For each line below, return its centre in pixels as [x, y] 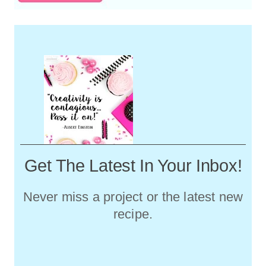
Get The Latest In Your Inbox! [133, 165]
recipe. [133, 214]
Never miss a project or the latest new [133, 197]
